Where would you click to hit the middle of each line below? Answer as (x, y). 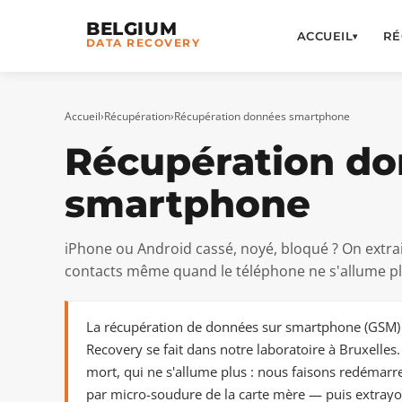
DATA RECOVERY (144, 43)
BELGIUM (132, 29)
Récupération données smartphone (262, 116)
